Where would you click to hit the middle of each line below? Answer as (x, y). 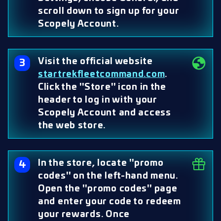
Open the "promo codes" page (108, 189)
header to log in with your (97, 100)
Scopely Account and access (105, 113)
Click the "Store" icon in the (102, 87)
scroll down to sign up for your (109, 11)
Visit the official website (95, 62)
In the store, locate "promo (101, 163)
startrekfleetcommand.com (102, 74)
